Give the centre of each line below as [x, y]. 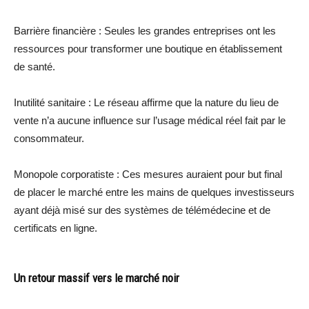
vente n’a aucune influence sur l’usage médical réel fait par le [150, 120]
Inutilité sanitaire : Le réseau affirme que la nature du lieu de [146, 102]
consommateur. [49, 138]
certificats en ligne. [56, 228]
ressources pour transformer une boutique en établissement [148, 48]
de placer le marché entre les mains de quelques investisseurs [154, 192]
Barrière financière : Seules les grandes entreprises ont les [145, 30]
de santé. [34, 66]
